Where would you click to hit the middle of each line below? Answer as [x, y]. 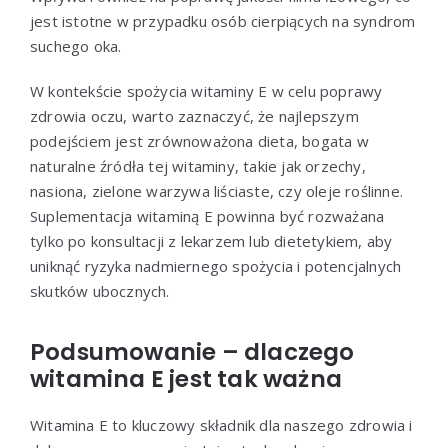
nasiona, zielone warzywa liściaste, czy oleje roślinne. [216, 190]
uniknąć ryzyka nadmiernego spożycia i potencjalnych [216, 265]
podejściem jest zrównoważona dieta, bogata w [199, 140]
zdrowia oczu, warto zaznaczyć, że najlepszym [194, 115]
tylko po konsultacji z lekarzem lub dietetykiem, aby [211, 240]
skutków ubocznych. [100, 290]
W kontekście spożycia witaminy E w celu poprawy [206, 90]
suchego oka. [76, 45]
